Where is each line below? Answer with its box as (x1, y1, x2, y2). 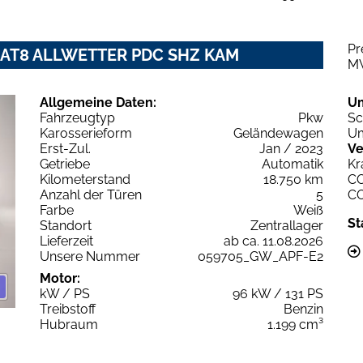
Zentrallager (250, 218, 323, 234)
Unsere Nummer (40, 249, 140, 265)
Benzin (284, 301, 323, 318)
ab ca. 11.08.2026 (224, 233, 323, 250)
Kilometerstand (40, 172, 130, 188)
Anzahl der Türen (40, 187, 142, 203)
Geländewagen (233, 126, 323, 142)
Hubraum (40, 317, 98, 333)
